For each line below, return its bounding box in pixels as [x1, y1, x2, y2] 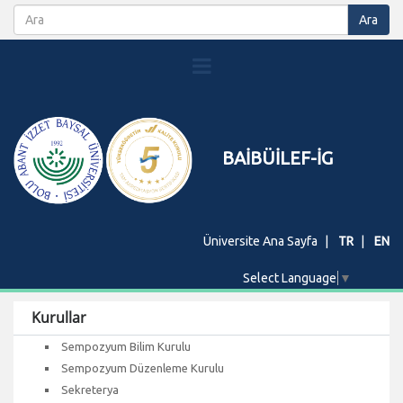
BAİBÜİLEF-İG [221, 148, 333, 168]
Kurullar [31, 307, 86, 327]
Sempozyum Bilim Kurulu [61, 339, 191, 353]
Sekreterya [61, 382, 119, 396]
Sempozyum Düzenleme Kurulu [61, 361, 224, 374]
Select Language [242, 270, 336, 285]
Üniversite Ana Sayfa [203, 234, 318, 248]
